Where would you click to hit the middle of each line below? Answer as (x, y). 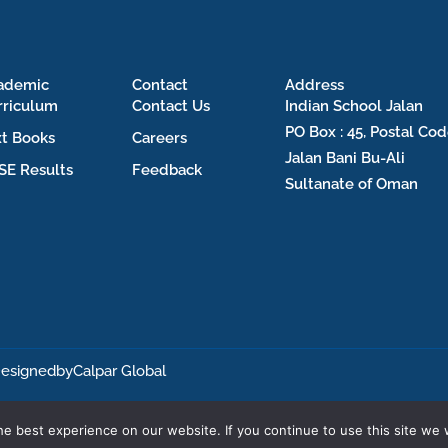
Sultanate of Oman (352, 183)
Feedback (166, 169)
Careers (159, 137)
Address (315, 84)
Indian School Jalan (354, 105)
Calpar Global (119, 370)
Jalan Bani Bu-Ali (345, 157)
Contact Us (170, 105)
